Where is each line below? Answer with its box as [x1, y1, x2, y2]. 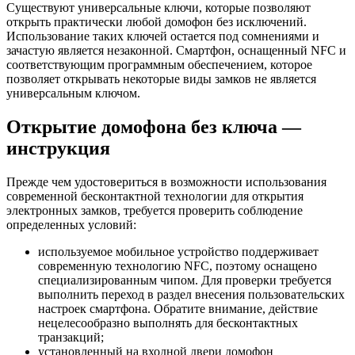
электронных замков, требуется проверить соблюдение [6, 203, 303, 217]
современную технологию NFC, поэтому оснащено [38, 258, 317, 273]
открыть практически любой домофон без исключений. [6, 14, 307, 29]
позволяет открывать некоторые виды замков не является [6, 71, 316, 86]
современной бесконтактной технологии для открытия [6, 189, 303, 203]
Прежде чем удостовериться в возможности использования [6, 174, 326, 189]
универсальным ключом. [6, 86, 140, 100]
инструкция [6, 137, 110, 158]
